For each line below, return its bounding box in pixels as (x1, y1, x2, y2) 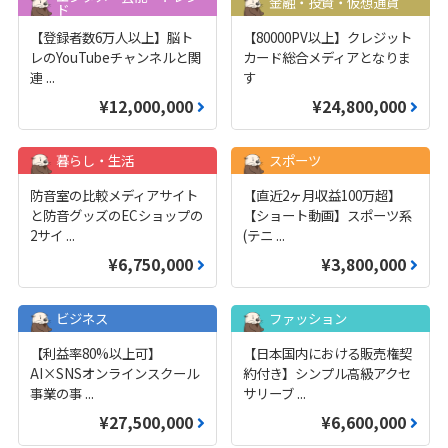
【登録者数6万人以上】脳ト (30, 27, 194, 48)
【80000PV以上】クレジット (242, 27, 412, 48)
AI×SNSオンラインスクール (30, 363, 200, 384)
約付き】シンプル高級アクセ (242, 363, 411, 384)
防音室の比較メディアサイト (30, 185, 199, 206)
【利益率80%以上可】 (30, 343, 162, 364)
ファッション (268, 308, 347, 329)
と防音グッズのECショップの (30, 205, 204, 226)
